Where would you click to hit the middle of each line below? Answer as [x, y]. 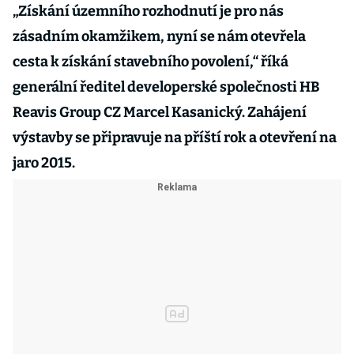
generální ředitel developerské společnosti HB [166, 87]
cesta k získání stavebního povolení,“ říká [151, 62]
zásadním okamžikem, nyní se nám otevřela [159, 36]
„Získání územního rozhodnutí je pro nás [148, 11]
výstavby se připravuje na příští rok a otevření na [175, 137]
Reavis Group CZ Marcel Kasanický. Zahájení [160, 112]
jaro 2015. [44, 163]
